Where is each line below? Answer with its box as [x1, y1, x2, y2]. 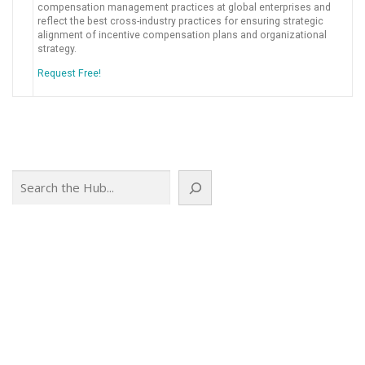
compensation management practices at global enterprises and [37, 2, 331, 14]
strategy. [37, 43, 77, 55]
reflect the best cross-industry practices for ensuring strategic [37, 15, 323, 28]
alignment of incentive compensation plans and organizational [37, 29, 327, 42]
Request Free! [37, 68, 101, 80]
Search [11, 170, 47, 184]
